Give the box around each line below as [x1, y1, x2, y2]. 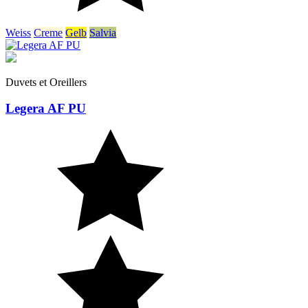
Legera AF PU [5, 101, 86, 116]
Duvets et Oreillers [5, 76, 87, 88]
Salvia [89, 26, 116, 38]
